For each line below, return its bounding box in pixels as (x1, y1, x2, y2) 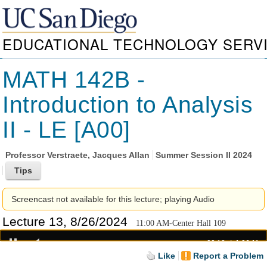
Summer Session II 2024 (156, 150, 253, 160)
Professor (5, 150, 47, 160)
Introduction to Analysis (2, 92, 253, 117)
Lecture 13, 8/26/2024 (2, 214, 128, 228)
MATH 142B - (2, 67, 145, 92)
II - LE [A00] (2, 117, 131, 142)
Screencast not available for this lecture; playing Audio (11, 194, 215, 204)
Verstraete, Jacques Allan (46, 150, 150, 160)
